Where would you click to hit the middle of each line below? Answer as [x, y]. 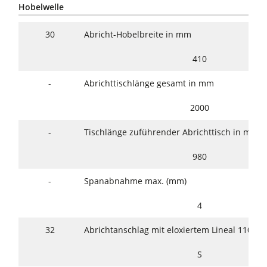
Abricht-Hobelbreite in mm [138, 35]
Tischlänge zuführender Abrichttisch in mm [172, 132]
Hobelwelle [41, 7]
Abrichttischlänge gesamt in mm [149, 83]
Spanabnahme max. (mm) [136, 181]
